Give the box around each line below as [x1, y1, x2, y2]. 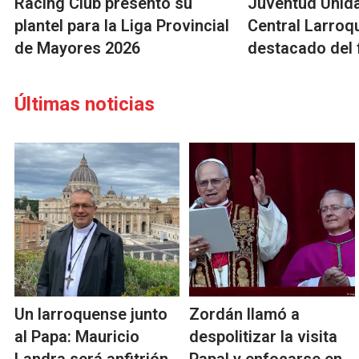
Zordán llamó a [189, 305, 301, 325]
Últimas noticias [14, 93, 155, 116]
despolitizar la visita [189, 327, 338, 347]
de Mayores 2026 [14, 38, 140, 58]
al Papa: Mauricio [14, 327, 139, 347]
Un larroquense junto [14, 305, 167, 325]
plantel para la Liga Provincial [14, 16, 229, 36]
